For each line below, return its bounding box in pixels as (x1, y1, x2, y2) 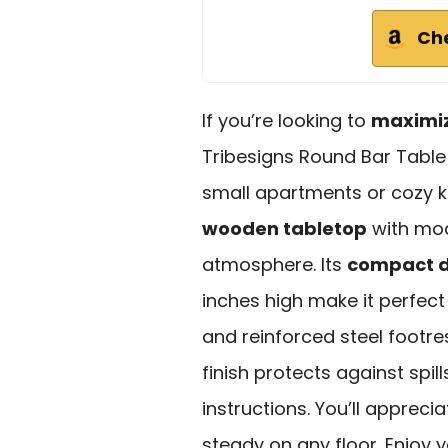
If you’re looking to (202, 107, 371, 133)
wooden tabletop (202, 215, 367, 241)
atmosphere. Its (202, 251, 347, 277)
